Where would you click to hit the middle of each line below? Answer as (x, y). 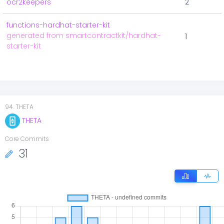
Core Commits (27, 139)
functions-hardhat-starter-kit (58, 25)
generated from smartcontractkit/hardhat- (84, 36)
